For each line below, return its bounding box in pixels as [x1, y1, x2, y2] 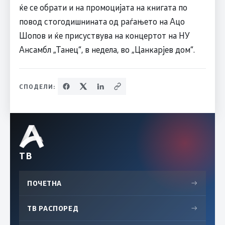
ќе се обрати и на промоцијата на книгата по [19, 2, 187, 13]
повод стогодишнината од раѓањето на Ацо [19, 16, 185, 27]
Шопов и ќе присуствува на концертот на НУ [19, 30, 190, 41]
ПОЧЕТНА [27, 178, 62, 188]
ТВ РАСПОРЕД [27, 203, 79, 213]
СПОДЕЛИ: [19, 82, 56, 91]
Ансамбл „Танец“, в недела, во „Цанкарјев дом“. [19, 44, 195, 55]
